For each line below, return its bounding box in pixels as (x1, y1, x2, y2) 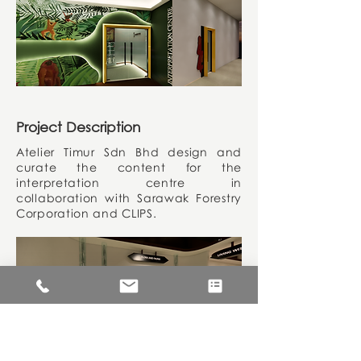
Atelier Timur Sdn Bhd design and (16, 145, 242, 159)
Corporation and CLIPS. (16, 206, 157, 220)
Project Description (16, 118, 140, 135)
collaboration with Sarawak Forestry (16, 191, 242, 205)
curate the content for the (16, 160, 242, 174)
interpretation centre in (16, 176, 242, 189)
